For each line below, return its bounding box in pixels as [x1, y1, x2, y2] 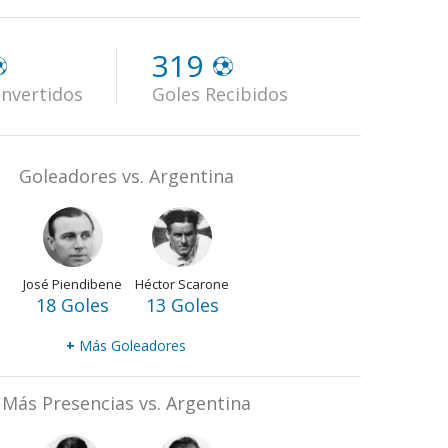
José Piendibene [23, 274, 122, 293]
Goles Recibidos [151, 81, 288, 106]
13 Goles [145, 292, 219, 317]
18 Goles [36, 292, 109, 317]
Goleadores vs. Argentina [18, 163, 234, 188]
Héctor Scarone [135, 274, 229, 293]
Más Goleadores [75, 335, 186, 355]
